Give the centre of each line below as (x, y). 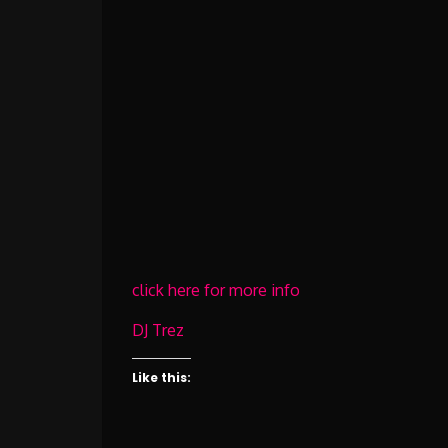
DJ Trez (158, 330)
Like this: (161, 377)
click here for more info (216, 290)
